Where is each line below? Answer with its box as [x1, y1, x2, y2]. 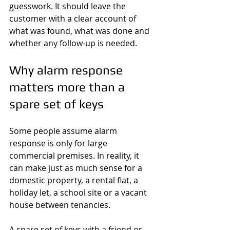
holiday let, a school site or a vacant [9, 187, 149, 198]
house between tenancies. [9, 199, 110, 210]
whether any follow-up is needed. [9, 37, 137, 49]
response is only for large [9, 138, 109, 149]
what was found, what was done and [9, 25, 151, 36]
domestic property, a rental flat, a [9, 175, 140, 186]
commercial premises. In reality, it [9, 150, 141, 161]
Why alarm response [9, 63, 126, 77]
